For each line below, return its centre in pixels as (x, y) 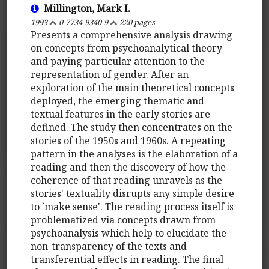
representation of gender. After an (110, 74)
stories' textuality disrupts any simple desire (133, 193)
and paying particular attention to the (118, 61)
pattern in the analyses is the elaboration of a (134, 153)
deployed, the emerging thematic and (118, 101)
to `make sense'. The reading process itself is (132, 206)
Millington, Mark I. (85, 8)
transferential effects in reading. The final (127, 259)
